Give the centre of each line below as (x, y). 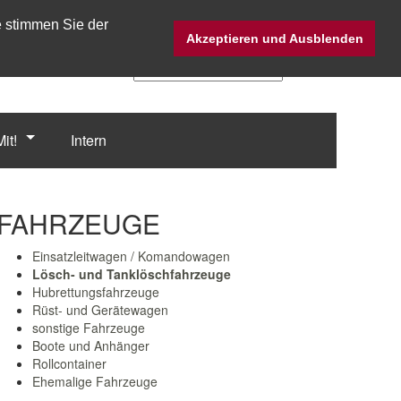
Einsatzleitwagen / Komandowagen (131, 256)
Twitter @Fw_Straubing (209, 40)
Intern (89, 140)
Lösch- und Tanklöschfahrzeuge (132, 274)
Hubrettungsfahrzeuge (96, 292)
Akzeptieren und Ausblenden (274, 39)
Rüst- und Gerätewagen (100, 310)
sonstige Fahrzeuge (89, 328)
